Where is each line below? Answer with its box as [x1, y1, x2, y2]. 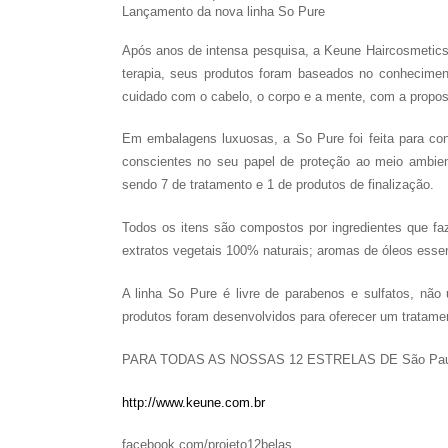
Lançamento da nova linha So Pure [121, 3, 325, 19]
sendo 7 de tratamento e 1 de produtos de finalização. [121, 177, 434, 193]
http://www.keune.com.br [121, 394, 265, 410]
